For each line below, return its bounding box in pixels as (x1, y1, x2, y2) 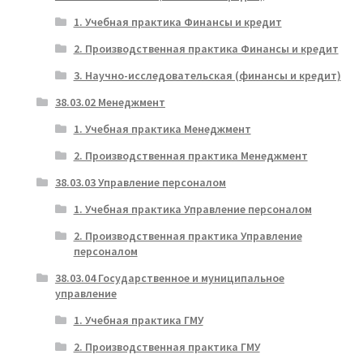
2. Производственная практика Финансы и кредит (73, 41, 339, 56)
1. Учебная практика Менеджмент (73, 121, 251, 136)
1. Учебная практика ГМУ (73, 312, 203, 327)
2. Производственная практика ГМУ (73, 339, 260, 354)
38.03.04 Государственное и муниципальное (54, 270, 284, 285)
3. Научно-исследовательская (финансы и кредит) (73, 67, 341, 83)
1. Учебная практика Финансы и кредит (73, 14, 282, 29)
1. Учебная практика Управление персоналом (73, 201, 312, 216)
